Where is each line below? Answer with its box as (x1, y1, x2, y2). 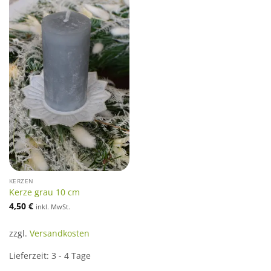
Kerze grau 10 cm (8, 186, 80, 198)
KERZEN (8, 177, 34, 186)
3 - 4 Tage (51, 250, 91, 262)
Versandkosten (29, 227, 90, 239)
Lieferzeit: (8, 250, 51, 262)
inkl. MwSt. (35, 202, 70, 212)
